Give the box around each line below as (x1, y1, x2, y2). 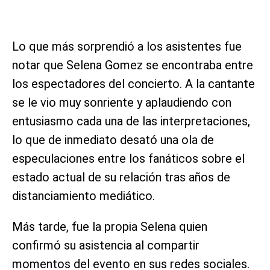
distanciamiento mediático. (12, 188, 155, 203)
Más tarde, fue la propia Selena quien (12, 219, 207, 234)
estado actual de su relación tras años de (12, 169, 230, 184)
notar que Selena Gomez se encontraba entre (12, 57, 253, 72)
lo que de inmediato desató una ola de (12, 132, 214, 147)
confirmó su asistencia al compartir (12, 237, 199, 253)
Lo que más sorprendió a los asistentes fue (12, 39, 242, 54)
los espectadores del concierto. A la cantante (12, 76, 255, 91)
